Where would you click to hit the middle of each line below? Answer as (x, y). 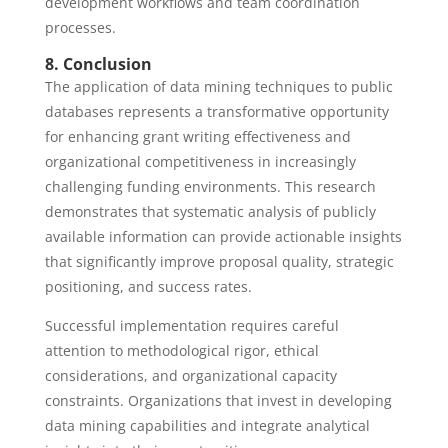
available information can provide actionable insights (223, 236)
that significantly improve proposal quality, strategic (219, 261)
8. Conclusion (98, 64)
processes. (80, 27)
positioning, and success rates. (148, 286)
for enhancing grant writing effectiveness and (197, 136)
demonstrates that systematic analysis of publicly (210, 211)
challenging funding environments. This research (210, 186)
